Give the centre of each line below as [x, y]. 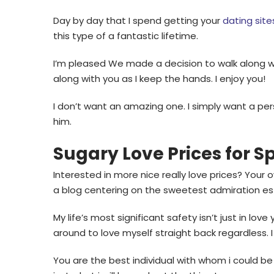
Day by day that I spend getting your [138, 20]
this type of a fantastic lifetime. [126, 36]
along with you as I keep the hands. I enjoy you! [159, 79]
